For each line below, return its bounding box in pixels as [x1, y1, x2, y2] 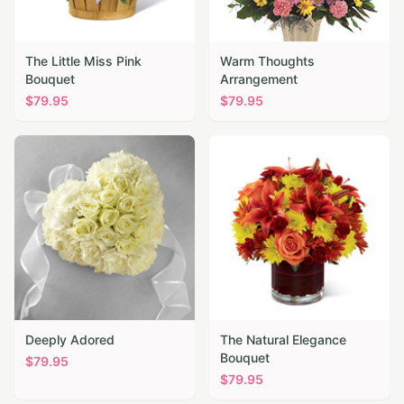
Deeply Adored [25, 331, 115, 347]
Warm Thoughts [220, 52, 315, 69]
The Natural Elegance [220, 331, 346, 347]
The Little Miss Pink [25, 52, 142, 69]
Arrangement [220, 70, 298, 87]
